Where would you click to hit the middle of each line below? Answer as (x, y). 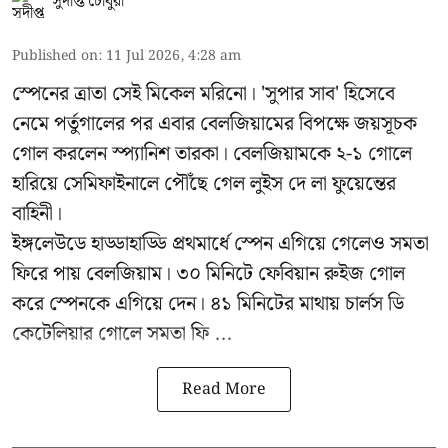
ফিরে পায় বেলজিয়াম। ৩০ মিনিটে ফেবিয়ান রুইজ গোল (208, 273)
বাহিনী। (37, 213)
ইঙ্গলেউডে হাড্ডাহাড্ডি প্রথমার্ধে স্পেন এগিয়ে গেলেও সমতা (220, 243)
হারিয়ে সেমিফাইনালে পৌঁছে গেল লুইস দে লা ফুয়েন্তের (204, 183)
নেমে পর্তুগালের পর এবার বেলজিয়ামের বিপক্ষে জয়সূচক (214, 123)
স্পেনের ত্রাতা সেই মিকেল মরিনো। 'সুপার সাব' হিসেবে (203, 93)
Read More (224, 389)
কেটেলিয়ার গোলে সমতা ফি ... (122, 333)
